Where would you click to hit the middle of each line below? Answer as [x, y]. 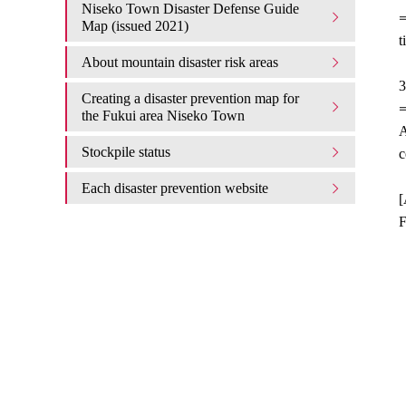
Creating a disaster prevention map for [190, 98]
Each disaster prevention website [175, 188]
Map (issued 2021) [135, 26]
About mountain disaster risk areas [180, 62]
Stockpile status [126, 152]
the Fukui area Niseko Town [163, 116]
